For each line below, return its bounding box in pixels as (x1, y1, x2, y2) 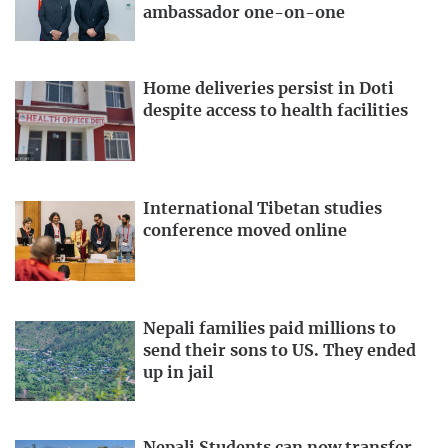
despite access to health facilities (143, 103, 408, 120)
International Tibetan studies (143, 200, 382, 217)
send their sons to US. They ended (143, 342, 416, 359)
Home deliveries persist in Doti (143, 81, 394, 98)
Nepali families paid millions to (143, 320, 396, 337)
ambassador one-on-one (143, 5, 345, 22)
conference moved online (143, 222, 347, 239)
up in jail (143, 364, 213, 381)
